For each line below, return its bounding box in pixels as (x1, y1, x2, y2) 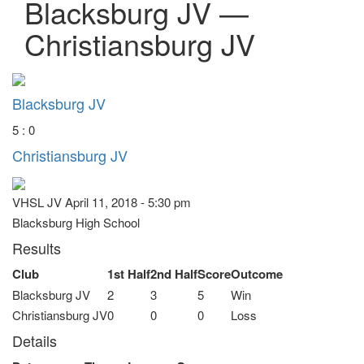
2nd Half (150, 264, 197, 283)
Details (12, 329, 57, 351)
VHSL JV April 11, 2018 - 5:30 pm (12, 193, 191, 210)
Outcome (231, 264, 283, 283)
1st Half (107, 264, 150, 283)
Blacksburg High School (12, 213, 140, 231)
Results (12, 236, 61, 258)
